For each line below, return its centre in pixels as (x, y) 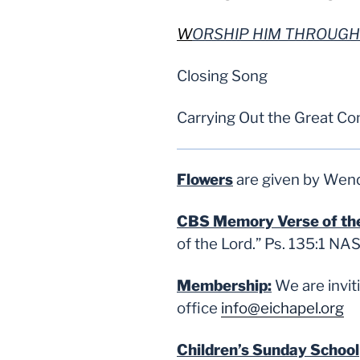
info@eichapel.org (282, 309)
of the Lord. (216, 244)
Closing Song (222, 76)
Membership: (224, 286)
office (199, 309)
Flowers (205, 180)
